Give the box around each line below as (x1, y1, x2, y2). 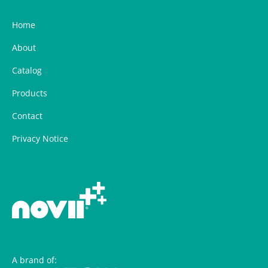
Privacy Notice (12, 133, 68, 144)
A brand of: (12, 254, 57, 266)
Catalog (12, 65, 42, 76)
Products (12, 87, 47, 99)
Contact (12, 110, 42, 121)
